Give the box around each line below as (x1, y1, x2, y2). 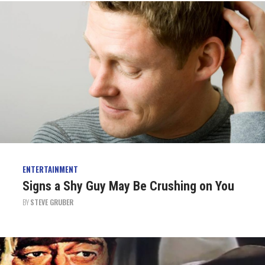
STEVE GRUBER (30, 196, 73, 207)
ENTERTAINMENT (22, 163, 78, 175)
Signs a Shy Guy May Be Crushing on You (22, 178, 234, 193)
